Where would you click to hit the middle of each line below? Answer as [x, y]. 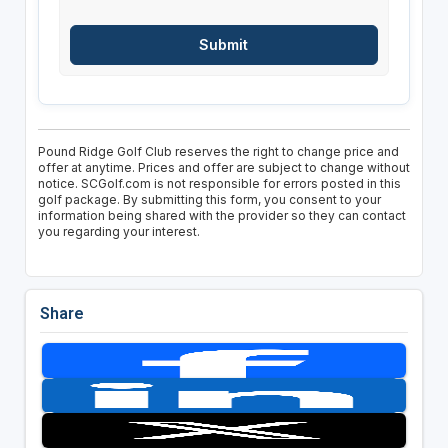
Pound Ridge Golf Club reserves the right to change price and [218, 152]
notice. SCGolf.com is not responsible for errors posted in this [219, 184]
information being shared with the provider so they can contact [221, 216]
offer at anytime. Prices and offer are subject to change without [223, 168]
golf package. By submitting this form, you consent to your [209, 200]
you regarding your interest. [118, 232]
